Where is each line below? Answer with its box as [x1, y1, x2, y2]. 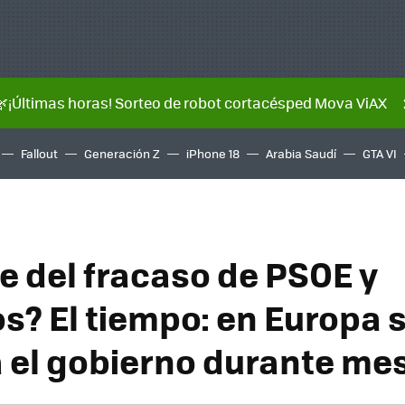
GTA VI [363, 145, 397, 162]
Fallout [21, 145, 58, 162]
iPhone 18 [186, 145, 240, 162]
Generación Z [84, 145, 160, 162]
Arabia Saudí [266, 145, 336, 162]
